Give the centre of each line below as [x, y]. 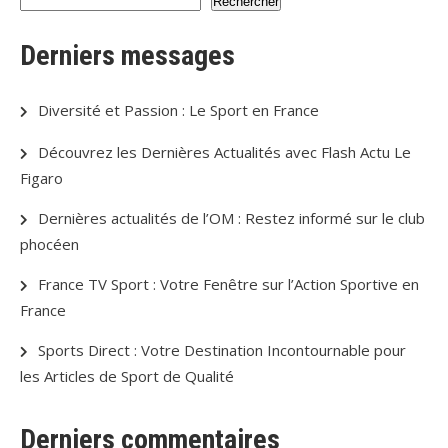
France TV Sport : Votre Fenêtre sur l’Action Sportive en [228, 284]
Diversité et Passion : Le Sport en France [178, 110]
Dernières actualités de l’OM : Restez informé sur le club [231, 218]
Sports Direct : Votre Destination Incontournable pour [222, 350]
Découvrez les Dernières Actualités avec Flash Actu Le [224, 152]
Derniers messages [127, 56]
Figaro [41, 178]
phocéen [49, 244]
